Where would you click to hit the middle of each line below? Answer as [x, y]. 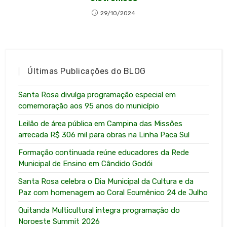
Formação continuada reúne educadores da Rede [104, 152]
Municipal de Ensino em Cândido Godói [86, 163]
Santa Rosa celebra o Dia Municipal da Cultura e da [106, 181]
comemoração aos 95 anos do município [89, 106]
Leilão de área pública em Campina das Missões [101, 123]
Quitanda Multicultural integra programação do [99, 210]
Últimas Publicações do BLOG [87, 71]
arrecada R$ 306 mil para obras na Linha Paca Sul [104, 135]
